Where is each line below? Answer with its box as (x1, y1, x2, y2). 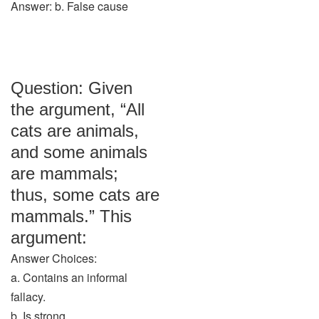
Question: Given (11, 78, 132, 98)
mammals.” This (11, 206, 132, 226)
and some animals (11, 142, 147, 162)
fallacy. (11, 288, 46, 305)
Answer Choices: (11, 250, 97, 266)
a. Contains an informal (11, 269, 127, 286)
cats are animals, (11, 121, 139, 140)
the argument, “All (11, 100, 145, 119)
